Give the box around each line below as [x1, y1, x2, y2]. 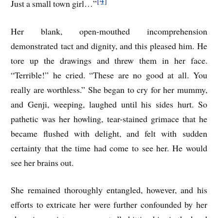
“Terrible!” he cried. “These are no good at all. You [11, 69, 207, 81]
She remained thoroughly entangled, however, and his [11, 184, 207, 196]
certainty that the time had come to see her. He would [11, 142, 207, 154]
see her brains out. [11, 156, 74, 168]
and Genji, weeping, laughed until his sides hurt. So [11, 98, 207, 110]
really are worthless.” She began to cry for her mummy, [11, 83, 207, 95]
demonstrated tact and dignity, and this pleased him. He [11, 39, 207, 52]
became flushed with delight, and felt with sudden [11, 127, 207, 139]
